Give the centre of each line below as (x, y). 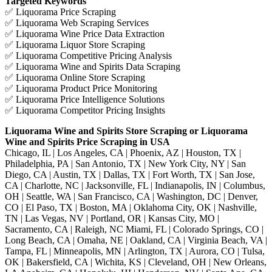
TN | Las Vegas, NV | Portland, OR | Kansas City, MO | (112, 218)
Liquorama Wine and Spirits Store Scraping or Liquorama (126, 131)
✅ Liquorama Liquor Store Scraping (75, 44)
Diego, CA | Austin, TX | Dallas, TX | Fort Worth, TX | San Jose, (130, 174)
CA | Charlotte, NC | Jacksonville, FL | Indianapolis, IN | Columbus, (135, 185)
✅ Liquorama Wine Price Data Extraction (85, 33)
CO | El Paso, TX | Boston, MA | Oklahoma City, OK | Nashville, (131, 207)
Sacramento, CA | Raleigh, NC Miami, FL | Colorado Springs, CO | (134, 229)
